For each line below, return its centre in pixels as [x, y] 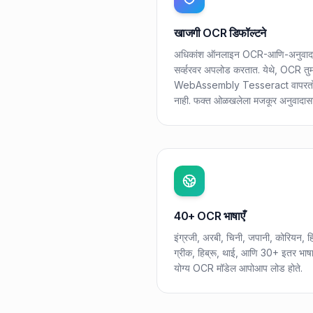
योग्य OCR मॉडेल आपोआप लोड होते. [238, 268]
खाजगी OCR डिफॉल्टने [220, 33]
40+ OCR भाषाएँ [210, 216]
